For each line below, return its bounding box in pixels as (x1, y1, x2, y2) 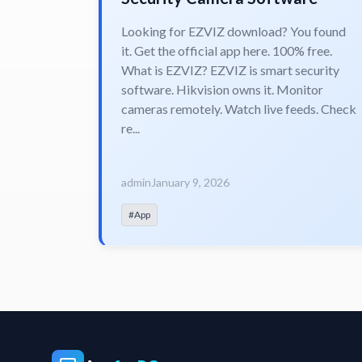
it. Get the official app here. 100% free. (121, 42, 332, 58)
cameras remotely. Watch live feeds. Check (121, 100, 356, 116)
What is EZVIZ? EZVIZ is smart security (121, 61, 339, 78)
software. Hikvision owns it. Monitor (121, 81, 323, 97)
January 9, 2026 (151, 175, 229, 189)
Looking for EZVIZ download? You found (121, 23, 346, 39)
